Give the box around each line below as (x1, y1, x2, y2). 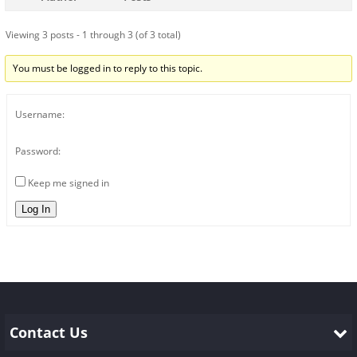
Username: (15, 107, 65, 121)
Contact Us (10, 323, 88, 343)
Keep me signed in (28, 176, 109, 190)
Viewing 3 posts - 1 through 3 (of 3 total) (6, 28, 181, 42)
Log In (22, 203, 50, 216)
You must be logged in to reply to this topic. (13, 61, 203, 76)
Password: (15, 143, 61, 158)
